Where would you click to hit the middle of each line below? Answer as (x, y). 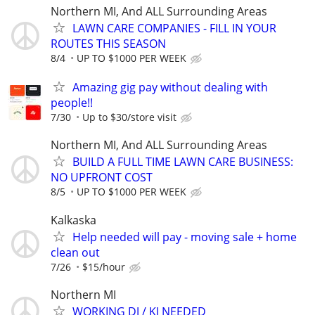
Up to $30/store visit (129, 117)
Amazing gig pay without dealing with (170, 88)
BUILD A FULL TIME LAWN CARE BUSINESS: (183, 162)
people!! (72, 103)
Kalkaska (73, 220)
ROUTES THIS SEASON (108, 44)
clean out (75, 252)
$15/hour (104, 266)
